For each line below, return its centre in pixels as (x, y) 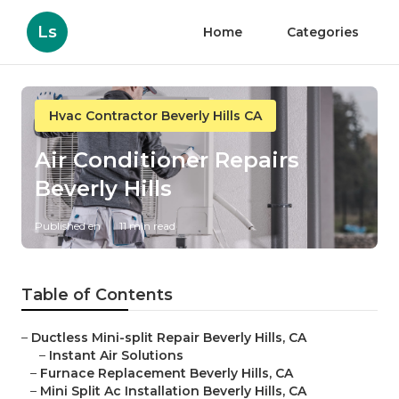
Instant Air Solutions (116, 356)
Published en (68, 226)
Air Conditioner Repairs (167, 160)
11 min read (147, 226)
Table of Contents (97, 295)
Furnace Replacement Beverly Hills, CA (167, 374)
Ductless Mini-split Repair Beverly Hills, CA (169, 338)
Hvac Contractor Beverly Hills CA (155, 116)
